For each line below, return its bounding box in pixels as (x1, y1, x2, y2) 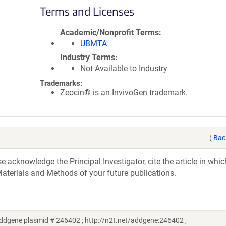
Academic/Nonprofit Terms (60, 28, 159, 37)
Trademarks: (40, 79, 82, 88)
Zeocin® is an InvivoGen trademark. (60, 88, 188, 97)
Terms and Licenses (40, 4, 134, 18)
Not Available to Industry (80, 64, 167, 73)
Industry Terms (60, 52, 115, 62)
